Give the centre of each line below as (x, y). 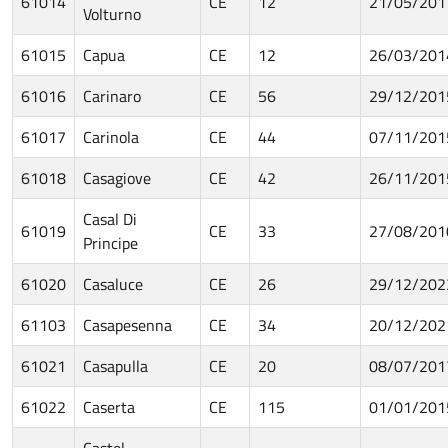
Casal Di (110, 218)
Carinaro (112, 95)
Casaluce (113, 283)
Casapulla (115, 365)
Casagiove (117, 177)
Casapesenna (127, 324)
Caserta (109, 406)
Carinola (111, 136)
